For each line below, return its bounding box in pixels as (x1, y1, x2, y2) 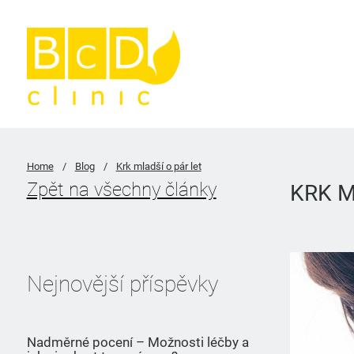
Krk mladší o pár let (115, 160, 201, 172)
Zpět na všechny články (26, 179, 217, 201)
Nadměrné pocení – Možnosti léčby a (26, 334, 249, 350)
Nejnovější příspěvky (26, 271, 218, 297)
